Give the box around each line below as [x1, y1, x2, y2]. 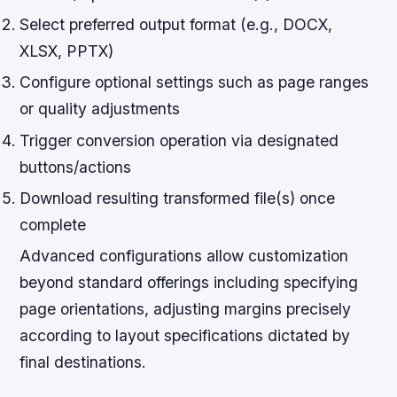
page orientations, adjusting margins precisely [19, 300, 352, 319]
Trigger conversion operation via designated [19, 130, 339, 150]
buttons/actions [19, 157, 132, 176]
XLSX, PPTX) [19, 42, 114, 61]
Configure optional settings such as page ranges [19, 73, 370, 92]
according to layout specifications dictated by [19, 326, 351, 346]
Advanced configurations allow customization [19, 246, 349, 266]
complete [19, 214, 87, 234]
